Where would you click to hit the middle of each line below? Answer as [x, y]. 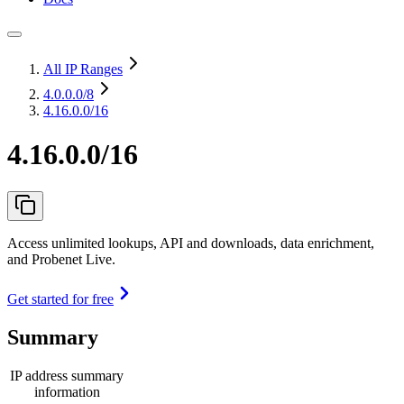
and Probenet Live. [61, 259]
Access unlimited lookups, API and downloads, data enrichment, [191, 243]
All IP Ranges [83, 69]
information [67, 391]
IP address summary [67, 375]
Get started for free [60, 298]
